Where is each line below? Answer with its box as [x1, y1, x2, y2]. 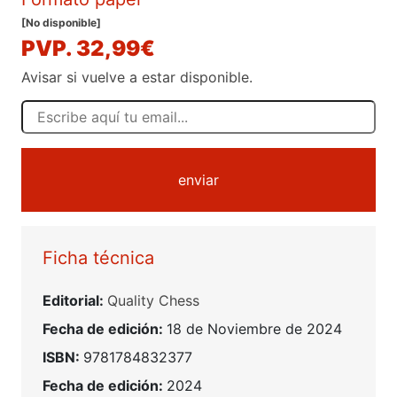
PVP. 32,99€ [21, 35, 155, 61]
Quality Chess [107, 291, 199, 309]
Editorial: [43, 291, 107, 309]
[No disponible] [21, 15, 101, 29]
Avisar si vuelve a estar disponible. [21, 67, 253, 86]
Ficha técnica [43, 246, 154, 269]
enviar [178, 170, 219, 189]
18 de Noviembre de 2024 [167, 319, 342, 338]
